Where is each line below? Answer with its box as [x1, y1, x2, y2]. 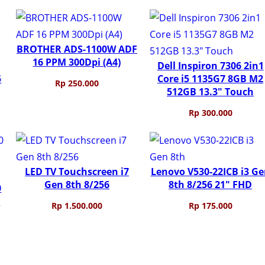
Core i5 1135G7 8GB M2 [157, 72, 264, 85]
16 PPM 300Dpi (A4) [33, 55, 121, 69]
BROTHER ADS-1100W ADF [16, 42, 137, 56]
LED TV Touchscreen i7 [24, 164, 129, 178]
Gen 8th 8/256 [44, 177, 109, 191]
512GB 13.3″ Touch [167, 85, 254, 98]
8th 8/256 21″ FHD [169, 177, 253, 191]
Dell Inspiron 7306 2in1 [157, 59, 264, 72]
